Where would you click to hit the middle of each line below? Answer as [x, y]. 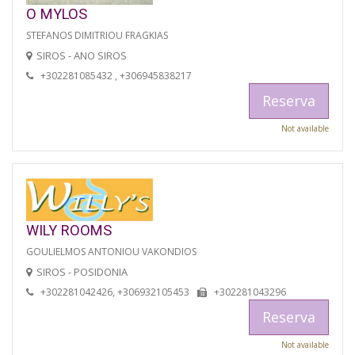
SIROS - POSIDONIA [82, 271]
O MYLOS [57, 13]
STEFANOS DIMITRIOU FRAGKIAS [97, 35]
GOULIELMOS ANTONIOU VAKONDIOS [111, 251]
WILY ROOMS [69, 230]
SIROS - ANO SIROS [82, 55]
